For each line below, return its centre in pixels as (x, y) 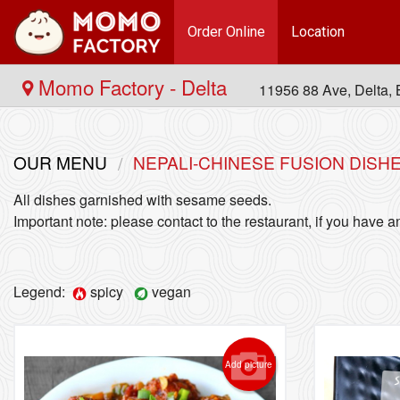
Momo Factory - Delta (133, 87)
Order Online (226, 32)
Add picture (249, 364)
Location (317, 32)
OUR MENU (60, 162)
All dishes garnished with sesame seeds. (142, 200)
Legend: (43, 292)
